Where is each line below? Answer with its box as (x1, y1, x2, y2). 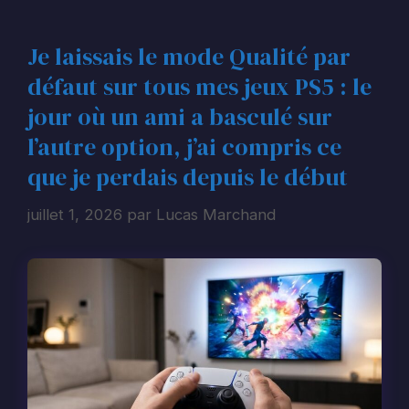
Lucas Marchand (156, 204, 276, 224)
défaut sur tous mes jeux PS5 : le (27, 70, 372, 104)
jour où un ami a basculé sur (27, 100, 332, 134)
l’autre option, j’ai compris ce (27, 131, 341, 164)
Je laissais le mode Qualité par (27, 40, 351, 74)
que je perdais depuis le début (27, 161, 348, 194)
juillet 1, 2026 (27, 204, 122, 224)
